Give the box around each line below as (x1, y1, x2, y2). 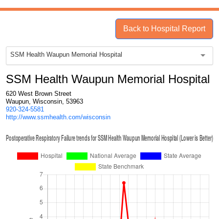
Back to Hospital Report (123, 24, 205, 33)
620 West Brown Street (6, 90, 71, 97)
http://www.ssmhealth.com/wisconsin (6, 113, 110, 121)
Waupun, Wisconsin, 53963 (6, 98, 83, 105)
